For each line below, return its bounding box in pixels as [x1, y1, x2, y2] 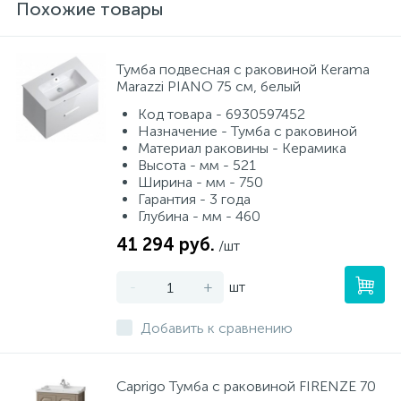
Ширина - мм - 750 [138, 174, 263, 191]
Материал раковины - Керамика [138, 140, 346, 157]
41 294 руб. [116, 234, 215, 255]
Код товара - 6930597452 [138, 106, 305, 123]
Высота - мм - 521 [138, 157, 256, 174]
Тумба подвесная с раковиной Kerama [116, 61, 370, 78]
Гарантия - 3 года [138, 191, 251, 208]
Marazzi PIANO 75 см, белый [116, 78, 301, 95]
